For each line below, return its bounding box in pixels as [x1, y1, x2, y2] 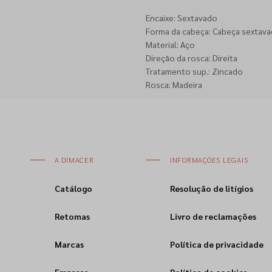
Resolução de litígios [169, 183, 253, 194]
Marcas [54, 239, 84, 250]
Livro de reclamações [169, 211, 256, 222]
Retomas [54, 211, 90, 222]
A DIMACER [54, 155, 94, 165]
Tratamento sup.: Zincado [145, 66, 243, 76]
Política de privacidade [169, 239, 263, 250]
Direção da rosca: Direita [145, 52, 237, 63]
